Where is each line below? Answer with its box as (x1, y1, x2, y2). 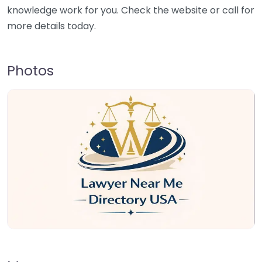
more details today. (7, 19, 96, 33)
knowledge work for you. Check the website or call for (7, 4, 254, 18)
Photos (7, 61, 54, 81)
